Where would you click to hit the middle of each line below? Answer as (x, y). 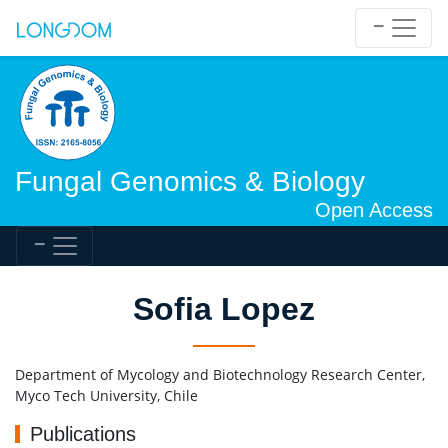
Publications (83, 434)
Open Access (374, 210)
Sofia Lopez (224, 309)
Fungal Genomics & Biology (190, 181)
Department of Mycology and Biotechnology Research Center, (220, 374)
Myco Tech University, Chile (106, 395)
